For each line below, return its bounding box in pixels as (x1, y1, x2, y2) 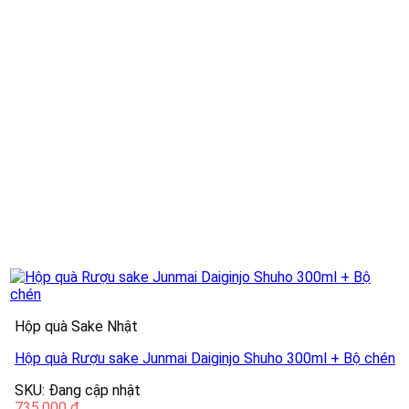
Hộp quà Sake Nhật (15, 318, 138, 336)
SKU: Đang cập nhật (15, 382, 141, 400)
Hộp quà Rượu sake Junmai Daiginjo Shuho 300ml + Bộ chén (15, 350, 395, 368)
